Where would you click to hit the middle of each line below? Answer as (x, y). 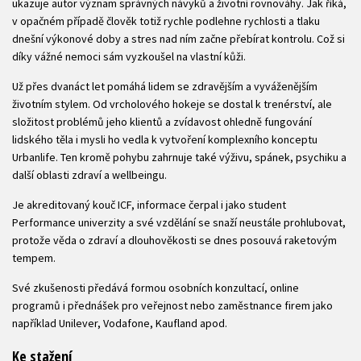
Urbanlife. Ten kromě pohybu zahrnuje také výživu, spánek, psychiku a (179, 157)
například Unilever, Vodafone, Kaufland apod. (120, 323)
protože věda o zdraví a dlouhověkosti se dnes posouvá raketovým (174, 240)
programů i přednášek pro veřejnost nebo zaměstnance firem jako (172, 305)
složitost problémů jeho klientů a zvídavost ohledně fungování (162, 121)
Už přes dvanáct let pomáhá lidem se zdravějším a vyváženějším (165, 86)
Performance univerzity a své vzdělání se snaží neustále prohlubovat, (179, 222)
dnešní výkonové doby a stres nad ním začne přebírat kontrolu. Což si (178, 38)
